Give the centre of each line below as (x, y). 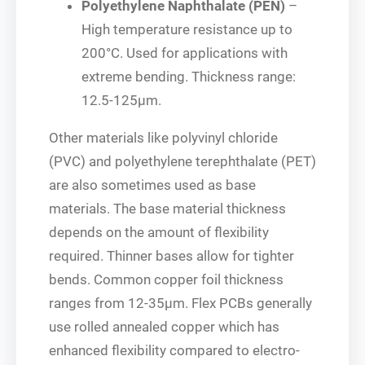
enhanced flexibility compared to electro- (174, 350)
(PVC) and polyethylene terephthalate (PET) (182, 161)
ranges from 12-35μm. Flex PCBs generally (180, 303)
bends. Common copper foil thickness (166, 279)
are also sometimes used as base (152, 185)
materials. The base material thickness (167, 208)
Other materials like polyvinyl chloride (163, 137)
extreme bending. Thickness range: (189, 76)
